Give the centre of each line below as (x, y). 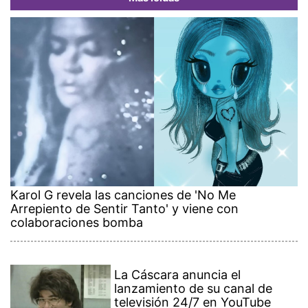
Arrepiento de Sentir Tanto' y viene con (124, 208)
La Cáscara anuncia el (178, 274)
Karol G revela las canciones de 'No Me (123, 195)
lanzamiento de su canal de (194, 288)
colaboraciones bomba (77, 222)
